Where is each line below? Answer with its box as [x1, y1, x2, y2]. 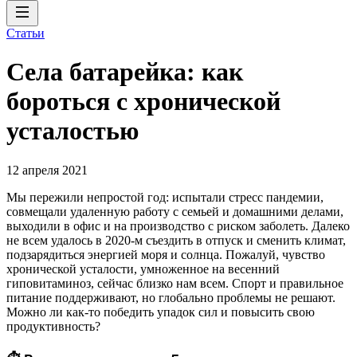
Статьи [6, 26, 45, 40]
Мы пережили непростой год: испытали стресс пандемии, [6, 190, 324, 204]
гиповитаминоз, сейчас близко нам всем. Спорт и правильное [6, 276, 343, 290]
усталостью [6, 116, 139, 146]
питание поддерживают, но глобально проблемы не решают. [6, 290, 335, 304]
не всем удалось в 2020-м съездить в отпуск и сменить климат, [6, 233, 346, 247]
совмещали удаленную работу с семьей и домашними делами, [6, 204, 343, 218]
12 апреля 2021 [6, 163, 88, 177]
